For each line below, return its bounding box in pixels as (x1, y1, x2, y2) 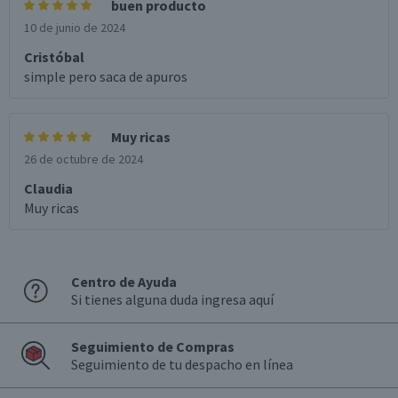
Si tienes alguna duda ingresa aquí (71, 291, 274, 308)
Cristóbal (24, 48, 84, 66)
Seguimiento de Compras (71, 338, 235, 355)
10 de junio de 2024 (24, 20, 125, 36)
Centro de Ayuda (71, 273, 177, 291)
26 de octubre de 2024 (24, 151, 143, 167)
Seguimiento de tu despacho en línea (71, 355, 293, 373)
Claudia (24, 179, 73, 197)
